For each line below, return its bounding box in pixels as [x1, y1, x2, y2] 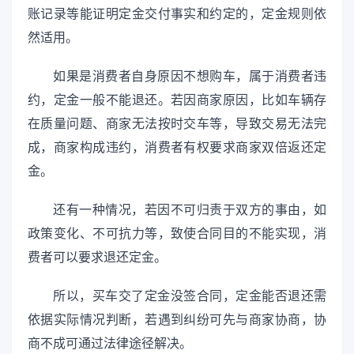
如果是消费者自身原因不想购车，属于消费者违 [53, 69, 326, 83]
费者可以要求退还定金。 [28, 250, 167, 265]
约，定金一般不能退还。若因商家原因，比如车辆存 [28, 92, 326, 107]
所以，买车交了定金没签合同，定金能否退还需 [53, 289, 326, 303]
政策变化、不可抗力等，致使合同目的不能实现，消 [28, 227, 326, 241]
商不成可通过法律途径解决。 [28, 337, 192, 351]
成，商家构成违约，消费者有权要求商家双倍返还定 [28, 140, 326, 154]
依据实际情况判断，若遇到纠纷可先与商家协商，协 [28, 313, 326, 327]
